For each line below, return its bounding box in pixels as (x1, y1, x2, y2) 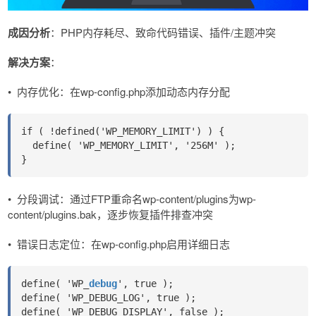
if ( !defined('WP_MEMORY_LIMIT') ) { (21, 126, 224, 138)
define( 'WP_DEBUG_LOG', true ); (21, 292, 196, 304)
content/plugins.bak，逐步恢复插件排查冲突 (8, 207, 213, 222)
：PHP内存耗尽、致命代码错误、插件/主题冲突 (50, 25, 276, 40)
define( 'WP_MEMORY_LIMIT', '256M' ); (21, 140, 236, 152)
